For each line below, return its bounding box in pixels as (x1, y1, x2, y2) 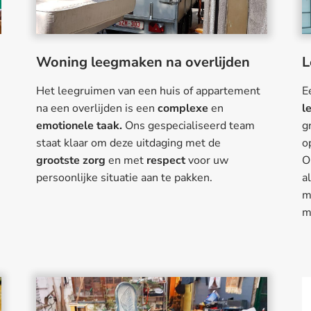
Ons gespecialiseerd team (124, 118, 255, 134)
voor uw (185, 153, 228, 169)
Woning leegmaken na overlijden (35, 53, 250, 72)
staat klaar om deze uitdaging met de (35, 135, 221, 151)
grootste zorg (35, 153, 106, 169)
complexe (157, 101, 208, 117)
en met (105, 153, 146, 169)
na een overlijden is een (35, 101, 158, 117)
